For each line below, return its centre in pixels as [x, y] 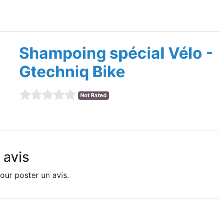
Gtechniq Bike [72, 72]
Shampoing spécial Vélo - [116, 53]
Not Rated [94, 96]
